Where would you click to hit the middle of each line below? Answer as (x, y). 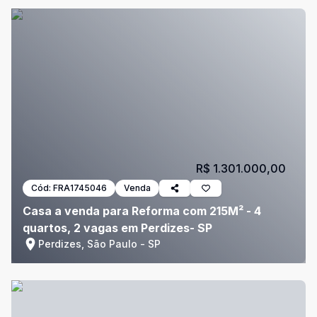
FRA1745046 (80, 188)
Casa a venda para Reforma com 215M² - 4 (142, 211)
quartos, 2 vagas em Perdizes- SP (117, 228)
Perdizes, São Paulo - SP (99, 244)
